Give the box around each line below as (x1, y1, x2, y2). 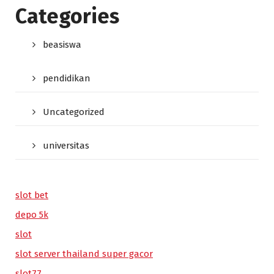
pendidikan (43, 73, 91, 84)
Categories (15, 4, 119, 29)
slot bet (15, 190, 48, 201)
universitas (43, 140, 89, 151)
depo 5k (15, 209, 48, 220)
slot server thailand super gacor (15, 248, 153, 259)
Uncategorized (43, 106, 105, 117)
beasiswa (43, 39, 81, 50)
